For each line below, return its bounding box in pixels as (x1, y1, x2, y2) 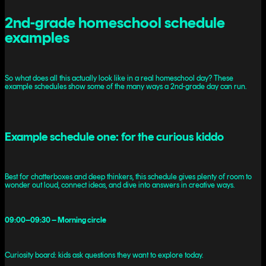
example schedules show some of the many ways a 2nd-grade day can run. (5, 82, 246, 91)
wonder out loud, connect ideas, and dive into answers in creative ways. (5, 180, 235, 190)
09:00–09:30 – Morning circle (5, 216, 106, 225)
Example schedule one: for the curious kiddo (5, 129, 224, 144)
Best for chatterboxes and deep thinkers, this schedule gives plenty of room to (5, 172, 252, 182)
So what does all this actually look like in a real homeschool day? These (5, 74, 233, 83)
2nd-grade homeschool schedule (5, 12, 225, 31)
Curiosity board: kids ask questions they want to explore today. (5, 251, 203, 260)
